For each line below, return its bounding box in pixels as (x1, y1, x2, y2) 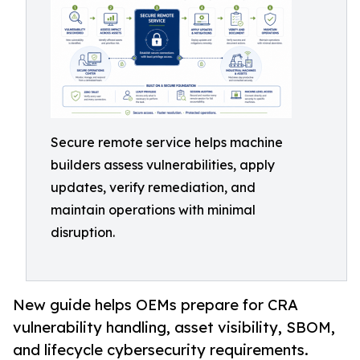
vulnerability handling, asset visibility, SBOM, (13, 318, 335, 337)
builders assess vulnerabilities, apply (51, 157, 275, 173)
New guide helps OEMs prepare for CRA (13, 296, 298, 314)
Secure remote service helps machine (51, 134, 283, 150)
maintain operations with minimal (51, 202, 256, 218)
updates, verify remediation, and (51, 179, 256, 195)
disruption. (51, 224, 115, 240)
